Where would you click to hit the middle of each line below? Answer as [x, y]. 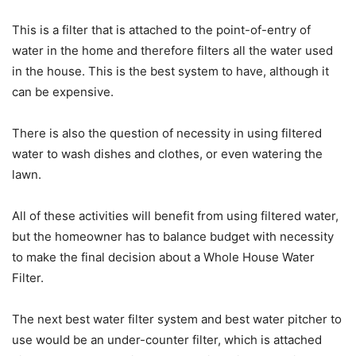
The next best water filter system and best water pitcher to [177, 319]
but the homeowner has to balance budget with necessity [173, 237]
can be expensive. [63, 92]
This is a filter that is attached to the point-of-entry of [161, 30]
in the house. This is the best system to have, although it [170, 72]
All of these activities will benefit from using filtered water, [175, 216]
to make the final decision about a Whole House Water [163, 257]
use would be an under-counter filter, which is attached [167, 340]
